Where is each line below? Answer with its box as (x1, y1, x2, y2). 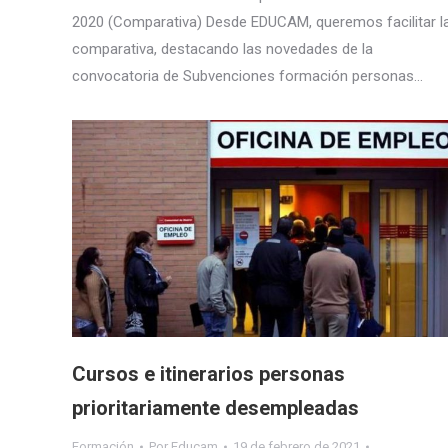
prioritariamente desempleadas (72, 396, 359, 421)
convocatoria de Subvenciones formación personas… (72, 67, 423, 86)
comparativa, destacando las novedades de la (72, 40, 373, 59)
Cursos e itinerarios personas (72, 362, 345, 387)
